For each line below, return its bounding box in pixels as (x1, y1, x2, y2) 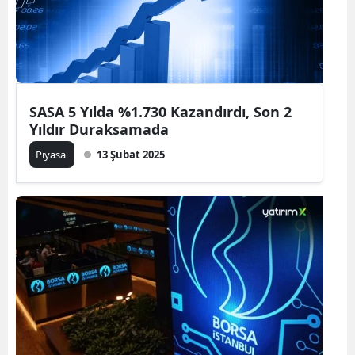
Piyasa (36, 147, 68, 162)
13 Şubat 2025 (97, 147, 165, 162)
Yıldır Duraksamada (29, 120, 169, 139)
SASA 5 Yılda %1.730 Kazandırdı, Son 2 (29, 102, 292, 121)
